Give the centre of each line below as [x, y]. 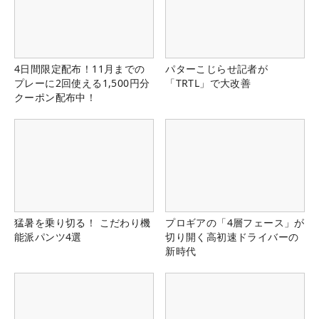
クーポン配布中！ [56, 97]
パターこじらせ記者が [217, 68]
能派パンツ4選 [48, 236]
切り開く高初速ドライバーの [232, 236]
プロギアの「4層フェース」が [235, 222]
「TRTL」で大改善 [208, 83]
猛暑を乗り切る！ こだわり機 [83, 222]
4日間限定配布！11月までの [80, 68]
